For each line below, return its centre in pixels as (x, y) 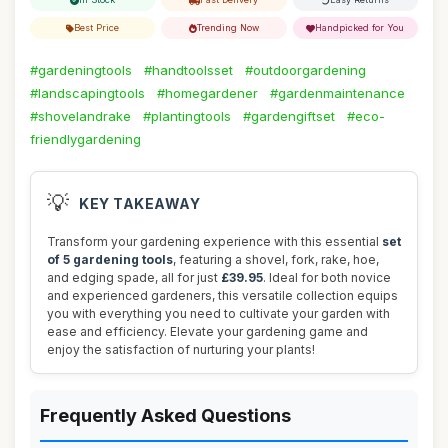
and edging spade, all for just (134, 277)
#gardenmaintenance (337, 93)
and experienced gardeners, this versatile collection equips (222, 295)
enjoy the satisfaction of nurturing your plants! (181, 349)
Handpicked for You (360, 27)
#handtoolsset (188, 70)
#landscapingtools (87, 93)
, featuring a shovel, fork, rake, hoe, (276, 259)
